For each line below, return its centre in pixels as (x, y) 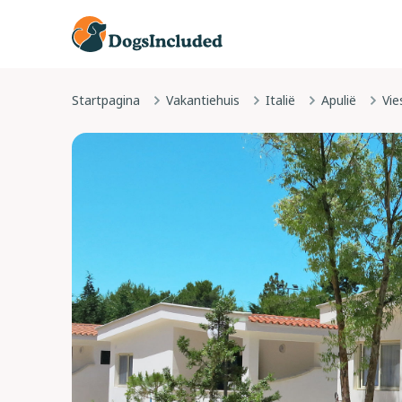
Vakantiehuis (203, 100)
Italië (280, 100)
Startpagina (106, 100)
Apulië (339, 100)
